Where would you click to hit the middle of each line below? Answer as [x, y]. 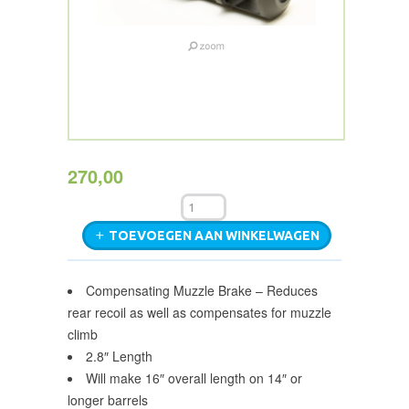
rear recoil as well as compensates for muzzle [199, 312]
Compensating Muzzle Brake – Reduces [202, 290]
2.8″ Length [119, 356]
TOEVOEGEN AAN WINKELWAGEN [215, 236]
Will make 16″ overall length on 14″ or [194, 378]
